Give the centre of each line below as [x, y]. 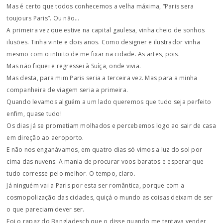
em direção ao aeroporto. [45, 138]
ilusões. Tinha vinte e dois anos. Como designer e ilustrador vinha [103, 42]
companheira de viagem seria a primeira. [67, 90]
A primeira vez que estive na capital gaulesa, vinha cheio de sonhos [106, 30]
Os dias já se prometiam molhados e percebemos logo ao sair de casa [111, 126]
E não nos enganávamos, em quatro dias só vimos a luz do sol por [105, 150]
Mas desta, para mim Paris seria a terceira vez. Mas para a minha [102, 78]
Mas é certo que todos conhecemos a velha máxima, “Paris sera [100, 6]
